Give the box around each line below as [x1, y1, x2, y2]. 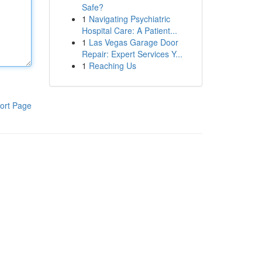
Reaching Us [88, 60, 136, 71]
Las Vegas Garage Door [88, 36, 178, 48]
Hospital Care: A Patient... [81, 25, 177, 36]
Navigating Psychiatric [88, 13, 170, 25]
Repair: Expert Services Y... [81, 48, 182, 60]
